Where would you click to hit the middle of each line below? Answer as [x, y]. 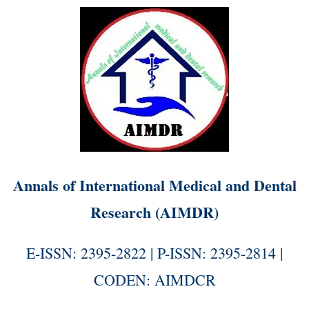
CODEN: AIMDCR [154, 280]
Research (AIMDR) [154, 212]
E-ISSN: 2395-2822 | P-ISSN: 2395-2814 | [154, 253]
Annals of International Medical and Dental [154, 185]
